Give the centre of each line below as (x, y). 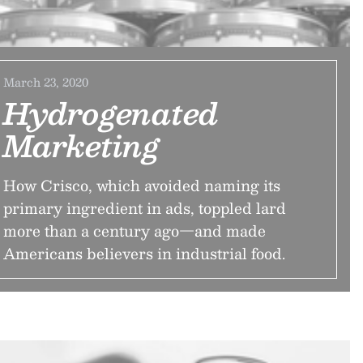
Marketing (81, 145)
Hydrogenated (111, 113)
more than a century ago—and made (134, 231)
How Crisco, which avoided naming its (141, 185)
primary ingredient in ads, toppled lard (144, 208)
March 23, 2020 (45, 82)
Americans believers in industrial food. (144, 253)
